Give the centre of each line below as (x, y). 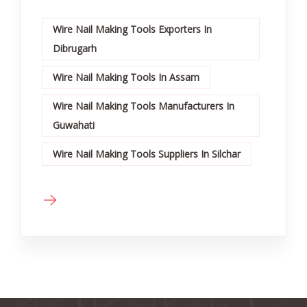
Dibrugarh (75, 48)
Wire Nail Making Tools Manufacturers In (144, 106)
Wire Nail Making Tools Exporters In (132, 29)
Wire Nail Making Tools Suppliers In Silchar (147, 153)
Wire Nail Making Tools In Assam (126, 77)
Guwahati (74, 125)
